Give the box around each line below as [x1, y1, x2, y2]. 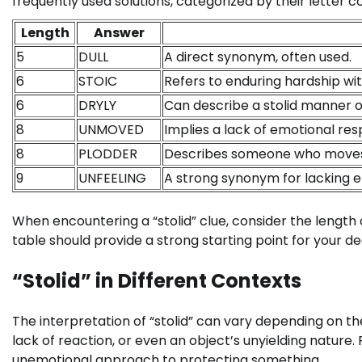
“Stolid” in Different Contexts [12, 267, 301, 295]
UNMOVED [78, 120, 144, 140]
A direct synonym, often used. [164, 48, 351, 67]
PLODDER [78, 145, 137, 164]
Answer [93, 23, 145, 43]
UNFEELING [78, 169, 146, 188]
